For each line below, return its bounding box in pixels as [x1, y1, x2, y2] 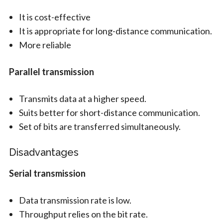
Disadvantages [8, 146, 79, 158]
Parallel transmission [8, 66, 96, 77]
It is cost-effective [18, 11, 91, 22]
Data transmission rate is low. [18, 194, 131, 206]
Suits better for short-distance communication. [18, 107, 200, 118]
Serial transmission [8, 167, 87, 179]
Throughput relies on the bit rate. [18, 208, 148, 220]
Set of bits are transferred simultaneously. [18, 120, 181, 132]
